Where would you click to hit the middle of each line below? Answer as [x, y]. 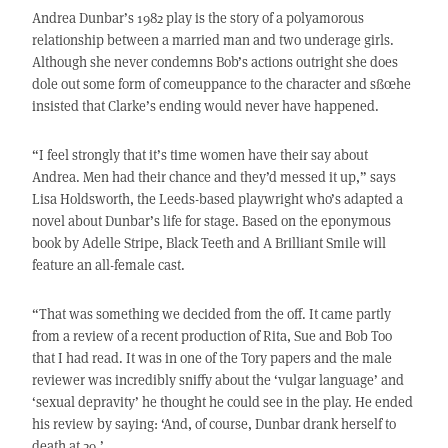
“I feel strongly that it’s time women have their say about [199, 155]
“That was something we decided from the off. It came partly [211, 314]
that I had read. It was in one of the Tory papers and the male [211, 358]
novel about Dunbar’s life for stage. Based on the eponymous [211, 221]
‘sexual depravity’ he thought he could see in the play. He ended [222, 402]
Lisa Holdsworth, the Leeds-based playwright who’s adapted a [217, 199]
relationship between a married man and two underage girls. [212, 40]
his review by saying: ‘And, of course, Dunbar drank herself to [213, 424]
